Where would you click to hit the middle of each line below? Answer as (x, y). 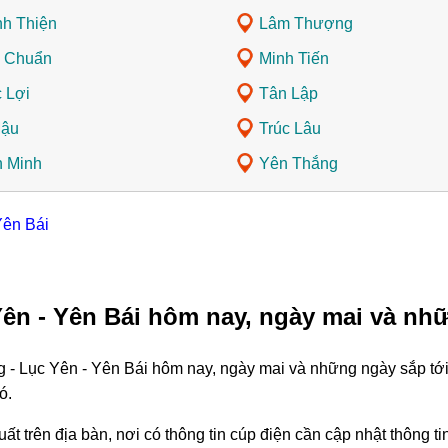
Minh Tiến (294, 59)
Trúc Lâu (290, 129)
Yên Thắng (298, 164)
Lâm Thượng (306, 24)
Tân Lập (288, 94)
